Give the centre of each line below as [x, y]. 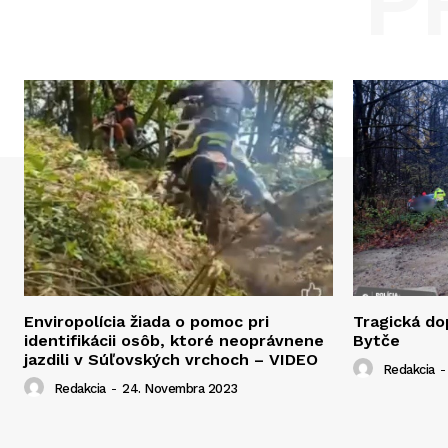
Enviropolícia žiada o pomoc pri [146, 322]
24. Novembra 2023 [180, 389]
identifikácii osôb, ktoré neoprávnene [174, 341]
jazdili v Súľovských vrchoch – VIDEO [171, 360]
